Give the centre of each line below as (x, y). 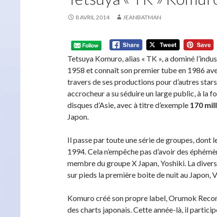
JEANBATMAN (142, 17)
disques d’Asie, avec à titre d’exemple (129, 105)
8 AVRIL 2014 (93, 17)
